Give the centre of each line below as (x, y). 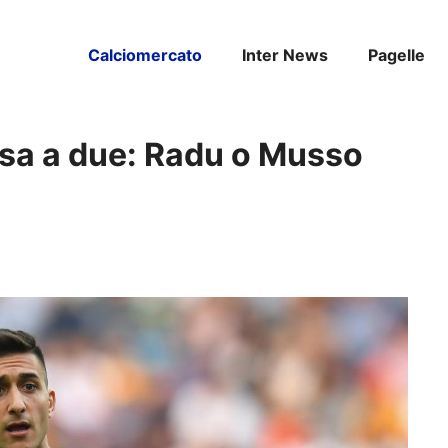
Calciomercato (145, 55)
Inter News (285, 55)
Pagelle (396, 55)
